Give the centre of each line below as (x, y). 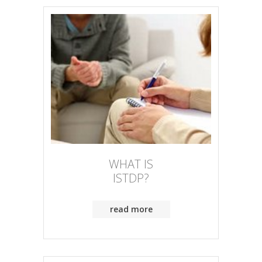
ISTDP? (131, 178)
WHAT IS (131, 164)
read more (131, 209)
